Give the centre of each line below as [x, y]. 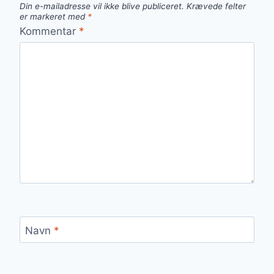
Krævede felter [216, 6]
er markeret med [54, 17]
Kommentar [49, 31]
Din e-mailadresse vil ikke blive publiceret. [102, 6]
